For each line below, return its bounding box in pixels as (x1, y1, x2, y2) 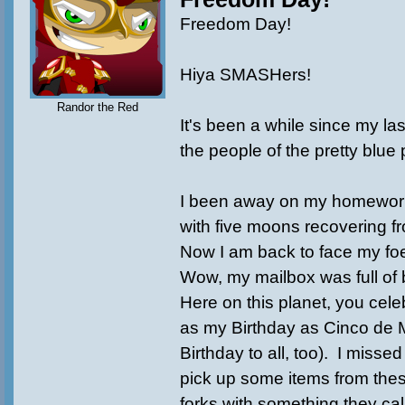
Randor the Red (57, 100, 138, 114)
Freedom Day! (180, 14, 291, 33)
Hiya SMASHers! (180, 65, 311, 84)
